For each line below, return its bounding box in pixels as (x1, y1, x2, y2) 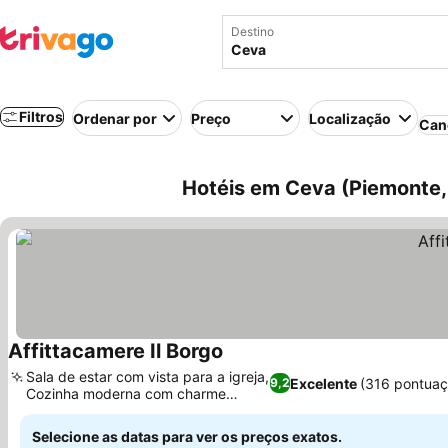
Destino (231, 24, 274, 39)
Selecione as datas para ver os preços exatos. (32, 428, 342, 445)
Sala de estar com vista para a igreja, (26, 368, 269, 385)
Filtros (19, 108, 63, 125)
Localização (309, 109, 391, 127)
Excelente (290, 374, 358, 392)
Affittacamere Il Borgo (8, 339, 223, 363)
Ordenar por (73, 109, 157, 127)
